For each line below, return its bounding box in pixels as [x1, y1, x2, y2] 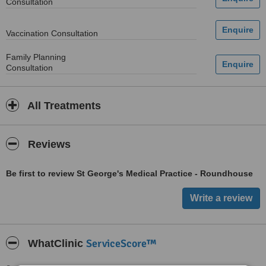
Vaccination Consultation [6, 28, 98, 38]
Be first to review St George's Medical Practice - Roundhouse [6, 169, 253, 178]
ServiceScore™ [86, 237, 156, 250]
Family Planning [6, 52, 66, 62]
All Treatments [25, 100, 101, 112]
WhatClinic [25, 237, 86, 249]
